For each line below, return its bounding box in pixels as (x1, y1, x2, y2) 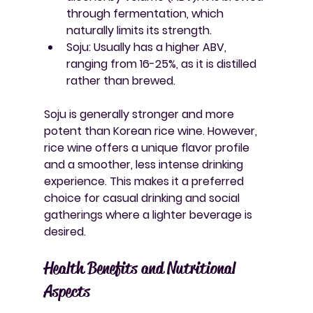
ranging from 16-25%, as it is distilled (66, 55, 259, 72)
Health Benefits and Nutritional (43, 257, 239, 279)
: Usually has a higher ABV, (88, 38, 229, 55)
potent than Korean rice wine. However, (43, 122, 260, 139)
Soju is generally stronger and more (43, 105, 237, 122)
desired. (43, 223, 86, 240)
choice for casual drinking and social (43, 189, 242, 206)
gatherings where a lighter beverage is (43, 206, 255, 223)
